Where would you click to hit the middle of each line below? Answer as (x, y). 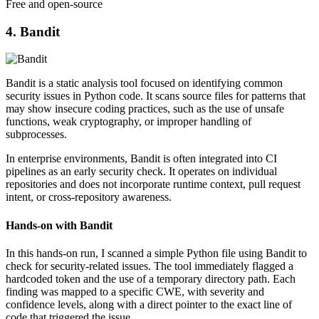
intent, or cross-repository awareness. (89, 197)
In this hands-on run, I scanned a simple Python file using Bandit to (156, 253)
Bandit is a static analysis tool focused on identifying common (144, 83)
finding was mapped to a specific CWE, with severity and (135, 291)
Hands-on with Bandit (59, 225)
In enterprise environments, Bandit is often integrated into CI (141, 159)
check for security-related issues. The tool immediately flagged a (150, 266)
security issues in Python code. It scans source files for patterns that (156, 96)
